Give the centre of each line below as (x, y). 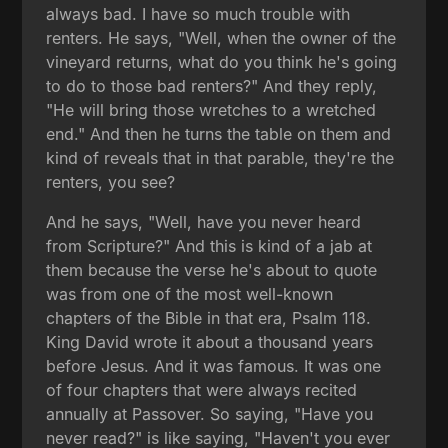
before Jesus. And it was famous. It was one (214, 365)
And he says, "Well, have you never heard (204, 221)
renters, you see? (111, 181)
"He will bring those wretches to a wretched (211, 109)
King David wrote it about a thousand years (210, 341)
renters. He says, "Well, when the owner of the (221, 37)
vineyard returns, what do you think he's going (222, 61)
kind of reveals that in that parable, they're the (220, 157)
